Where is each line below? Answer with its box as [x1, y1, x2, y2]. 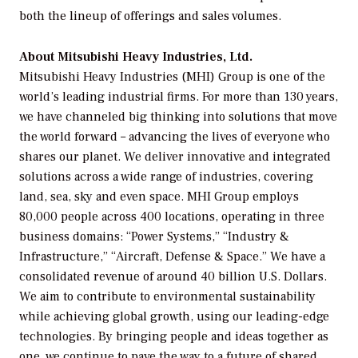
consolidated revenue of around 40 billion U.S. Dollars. [19, 268, 327, 284]
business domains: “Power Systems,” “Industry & [19, 228, 289, 245]
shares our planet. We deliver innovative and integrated [19, 148, 331, 165]
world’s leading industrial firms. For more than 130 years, [19, 88, 338, 105]
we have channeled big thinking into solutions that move [19, 108, 337, 125]
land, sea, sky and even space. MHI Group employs [19, 188, 299, 205]
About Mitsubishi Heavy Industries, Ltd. [19, 48, 253, 65]
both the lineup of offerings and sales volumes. [19, 8, 281, 25]
